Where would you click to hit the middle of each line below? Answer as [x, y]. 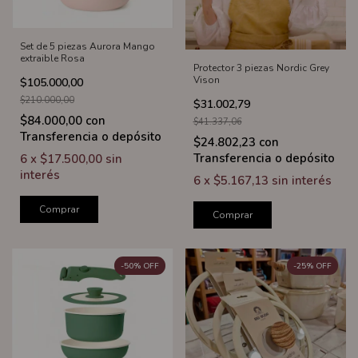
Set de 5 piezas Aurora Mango [88, 46]
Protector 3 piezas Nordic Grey [261, 68]
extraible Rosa [52, 58]
